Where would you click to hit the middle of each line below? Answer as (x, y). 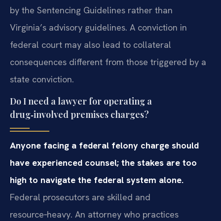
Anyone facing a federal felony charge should (104, 145)
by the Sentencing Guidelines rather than (91, 10)
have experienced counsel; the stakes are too (103, 162)
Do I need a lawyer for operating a (81, 101)
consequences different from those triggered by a (108, 62)
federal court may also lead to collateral (91, 44)
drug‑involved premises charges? (79, 114)
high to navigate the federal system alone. (97, 180)
